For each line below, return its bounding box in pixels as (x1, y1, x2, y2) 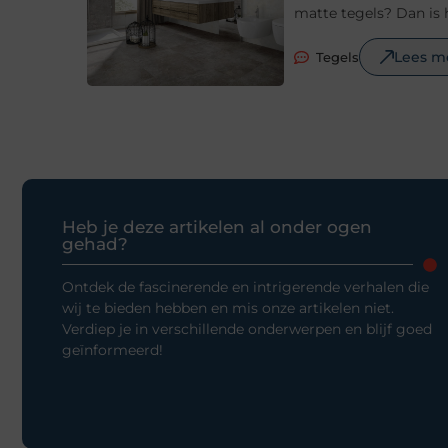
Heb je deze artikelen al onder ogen (62, 216, 372, 237)
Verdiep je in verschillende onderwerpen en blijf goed (62, 319, 432, 338)
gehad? (62, 233, 128, 254)
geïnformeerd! (62, 340, 163, 359)
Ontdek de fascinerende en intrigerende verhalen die (62, 277, 429, 296)
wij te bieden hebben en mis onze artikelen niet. (62, 298, 394, 317)
